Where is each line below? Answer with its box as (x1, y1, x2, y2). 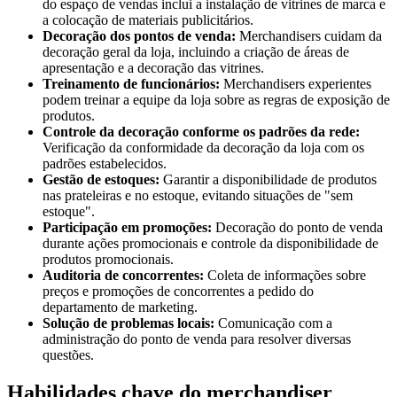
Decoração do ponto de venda (212, 220, 383, 236)
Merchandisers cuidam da (236, 28, 382, 44)
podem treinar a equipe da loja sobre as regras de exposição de (43, 92, 390, 108)
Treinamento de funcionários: (43, 76, 220, 92)
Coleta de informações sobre (204, 268, 366, 284)
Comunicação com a (214, 315, 332, 331)
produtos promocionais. (43, 252, 174, 268)
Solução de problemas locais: (43, 315, 214, 331)
